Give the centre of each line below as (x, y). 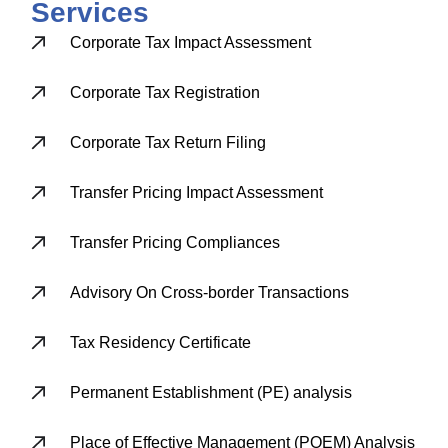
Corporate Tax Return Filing (167, 142)
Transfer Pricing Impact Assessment (196, 192)
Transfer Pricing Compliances (174, 242)
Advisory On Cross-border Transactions (209, 292)
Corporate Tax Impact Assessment (190, 42)
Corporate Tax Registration (164, 92)
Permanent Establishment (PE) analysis (210, 392)
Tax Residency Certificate (160, 342)
